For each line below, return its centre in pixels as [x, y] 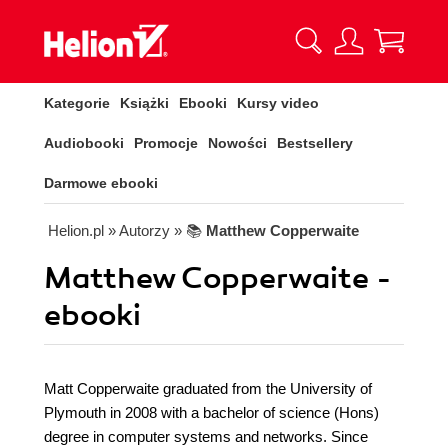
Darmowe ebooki [101, 183]
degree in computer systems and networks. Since [206, 436]
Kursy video [278, 103]
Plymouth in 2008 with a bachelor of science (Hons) [211, 412]
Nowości [237, 143]
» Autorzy [139, 230]
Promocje [166, 143]
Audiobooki [84, 143]
